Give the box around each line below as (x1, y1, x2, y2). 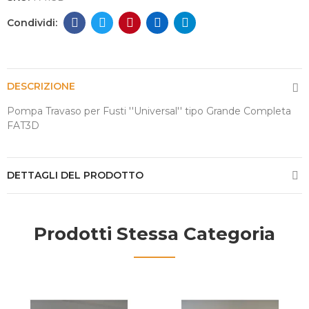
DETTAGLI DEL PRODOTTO (7, 169, 143, 182)
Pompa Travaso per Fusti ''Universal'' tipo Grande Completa (7, 105, 291, 118)
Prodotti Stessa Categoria (34, 223, 275, 246)
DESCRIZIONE (7, 80, 75, 93)
